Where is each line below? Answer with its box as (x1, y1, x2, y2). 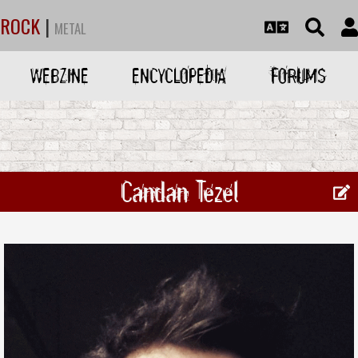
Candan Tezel (120, 173, 238, 211)
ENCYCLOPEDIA (131, 62, 226, 89)
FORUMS (270, 62, 326, 89)
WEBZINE (30, 62, 89, 89)
